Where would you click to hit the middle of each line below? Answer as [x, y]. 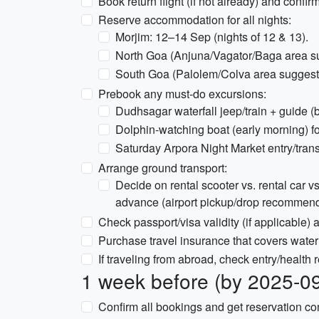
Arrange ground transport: [163, 168]
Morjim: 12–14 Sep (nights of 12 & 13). [212, 37]
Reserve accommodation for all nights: [195, 20]
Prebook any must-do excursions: [182, 94]
